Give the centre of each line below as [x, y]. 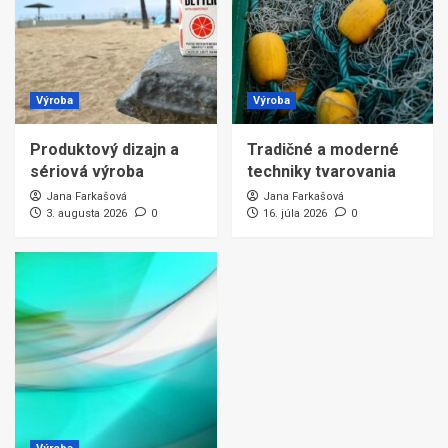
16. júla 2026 [294, 214]
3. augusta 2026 [86, 214]
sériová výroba [87, 172]
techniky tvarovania [321, 172]
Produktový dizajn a [104, 150]
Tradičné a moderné [322, 150]
